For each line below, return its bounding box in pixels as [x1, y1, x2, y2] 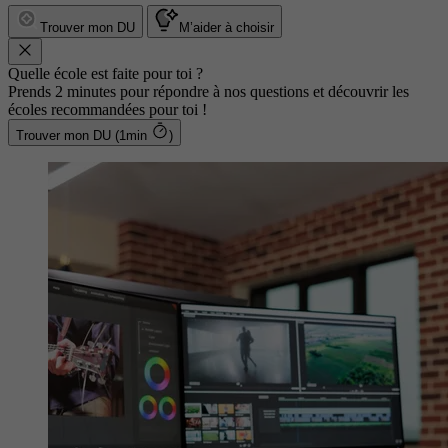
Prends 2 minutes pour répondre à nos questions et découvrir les [8, 82, 409, 100]
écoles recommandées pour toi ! [8, 100, 207, 118]
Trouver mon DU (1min [115, 127, 151, 143]
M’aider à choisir [179, 19, 274, 35]
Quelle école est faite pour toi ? [8, 64, 203, 82]
